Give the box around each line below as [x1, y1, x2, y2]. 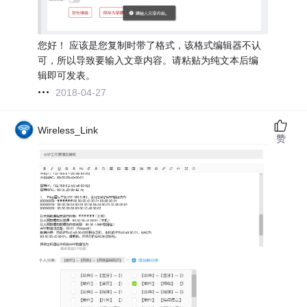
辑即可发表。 [38, 69, 96, 81]
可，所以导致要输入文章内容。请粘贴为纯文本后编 [38, 54, 259, 66]
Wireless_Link [38, 124, 99, 136]
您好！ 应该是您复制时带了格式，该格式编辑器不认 [38, 39, 262, 51]
